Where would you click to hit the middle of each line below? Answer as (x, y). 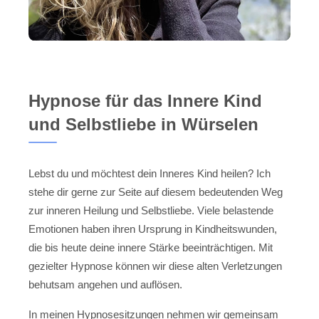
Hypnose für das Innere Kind (145, 100)
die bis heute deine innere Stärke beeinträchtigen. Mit (151, 247)
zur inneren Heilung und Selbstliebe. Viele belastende (151, 210)
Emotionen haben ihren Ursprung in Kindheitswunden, (153, 229)
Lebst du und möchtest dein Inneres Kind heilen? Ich (150, 173)
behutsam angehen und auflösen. (105, 284)
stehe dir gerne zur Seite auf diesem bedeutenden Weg (156, 192)
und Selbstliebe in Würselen (143, 124)
